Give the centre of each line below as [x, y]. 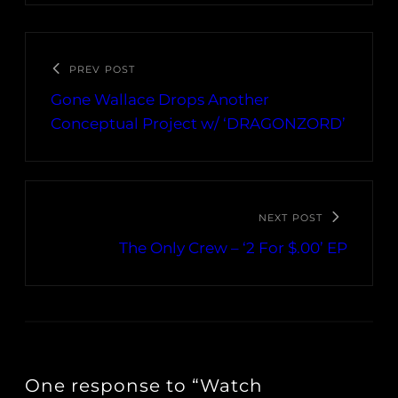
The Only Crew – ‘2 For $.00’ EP [233, 248]
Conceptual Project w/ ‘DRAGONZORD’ [198, 124]
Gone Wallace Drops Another [160, 100]
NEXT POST [291, 218]
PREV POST [102, 70]
